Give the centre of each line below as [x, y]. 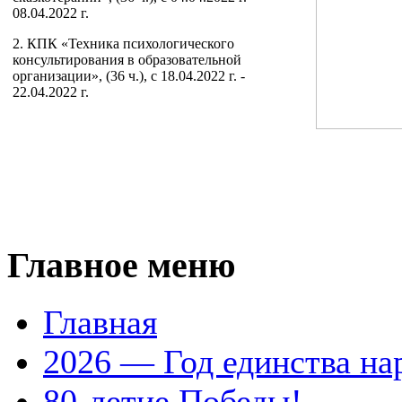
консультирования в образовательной [127, 60]
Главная [100, 323]
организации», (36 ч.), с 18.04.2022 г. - [129, 76]
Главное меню [122, 265]
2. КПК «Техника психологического [123, 44]
